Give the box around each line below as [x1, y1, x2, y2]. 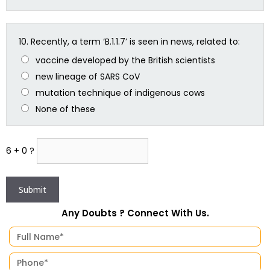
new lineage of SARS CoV [35, 70, 140, 83]
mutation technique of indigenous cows [35, 86, 205, 99]
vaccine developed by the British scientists [35, 54, 215, 66]
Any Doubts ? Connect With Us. [61, 207, 209, 219]
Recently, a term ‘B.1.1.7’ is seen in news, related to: [31, 35, 240, 48]
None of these [35, 102, 95, 115]
